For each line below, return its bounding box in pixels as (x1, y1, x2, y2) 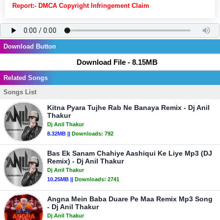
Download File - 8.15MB (77, 58, 158, 66)
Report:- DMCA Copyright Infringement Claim (12, 2, 149, 9)
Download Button (3, 43, 56, 50)
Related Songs (3, 74, 48, 82)
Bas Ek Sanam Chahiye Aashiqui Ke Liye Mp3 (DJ (47, 149, 212, 157)
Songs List (3, 88, 36, 96)
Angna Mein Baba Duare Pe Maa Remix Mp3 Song (47, 195, 213, 203)
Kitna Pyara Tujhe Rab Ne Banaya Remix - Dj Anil (47, 104, 210, 111)
